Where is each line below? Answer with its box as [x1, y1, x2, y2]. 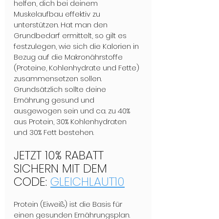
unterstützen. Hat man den [14, 20, 109, 30]
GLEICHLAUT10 [50, 174, 125, 190]
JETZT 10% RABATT [14, 147, 107, 164]
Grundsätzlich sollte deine [14, 84, 108, 95]
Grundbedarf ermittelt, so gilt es [14, 30, 129, 41]
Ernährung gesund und [14, 95, 96, 106]
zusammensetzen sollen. [14, 73, 104, 84]
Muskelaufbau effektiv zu [14, 9, 102, 20]
